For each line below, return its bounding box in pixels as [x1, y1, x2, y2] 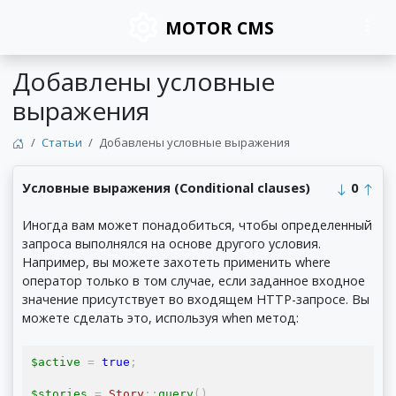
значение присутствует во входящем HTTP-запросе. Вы [22, 291, 370, 308]
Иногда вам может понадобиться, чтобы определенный [22, 217, 373, 234]
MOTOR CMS [164, 15, 274, 40]
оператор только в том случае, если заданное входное [22, 272, 366, 290]
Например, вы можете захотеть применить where [22, 254, 331, 271]
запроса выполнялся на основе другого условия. [22, 235, 322, 253]
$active [31, 355, 88, 369]
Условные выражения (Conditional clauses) [22, 179, 311, 197]
